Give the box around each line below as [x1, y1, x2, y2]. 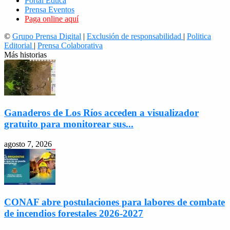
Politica [187, 32, 211, 41]
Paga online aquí [25, 14, 79, 24]
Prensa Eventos [25, 5, 74, 14]
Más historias [4, 50, 47, 60]
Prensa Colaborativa [37, 41, 103, 50]
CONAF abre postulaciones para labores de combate [4, 196, 225, 207]
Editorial [4, 41, 34, 50]
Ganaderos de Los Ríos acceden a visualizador [4, 107, 199, 119]
